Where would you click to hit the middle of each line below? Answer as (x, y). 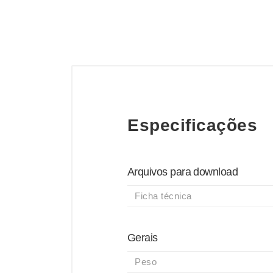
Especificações (192, 125)
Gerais (143, 238)
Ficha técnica (163, 196)
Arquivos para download (183, 172)
